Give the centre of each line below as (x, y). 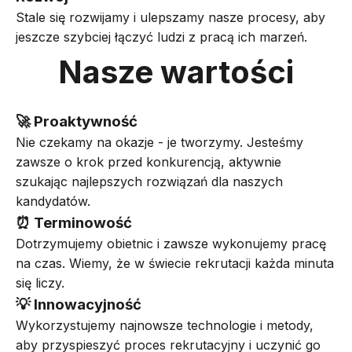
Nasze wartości (176, 72)
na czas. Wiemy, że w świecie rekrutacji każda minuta (175, 263)
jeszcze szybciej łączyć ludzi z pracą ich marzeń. (161, 37)
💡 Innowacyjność (79, 304)
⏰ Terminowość (74, 223)
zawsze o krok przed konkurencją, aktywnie (148, 162)
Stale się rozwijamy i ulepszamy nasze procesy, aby (170, 17)
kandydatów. (53, 201)
